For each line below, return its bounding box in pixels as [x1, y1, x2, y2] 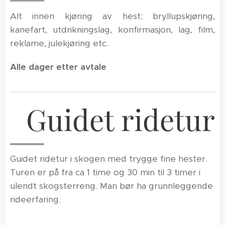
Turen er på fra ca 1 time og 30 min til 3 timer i [10, 167, 200, 178]
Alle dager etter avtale [10, 61, 106, 72]
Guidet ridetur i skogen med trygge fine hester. [10, 153, 207, 164]
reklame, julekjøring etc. [10, 38, 108, 49]
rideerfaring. [10, 194, 63, 205]
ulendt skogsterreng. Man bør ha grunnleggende [10, 180, 213, 191]
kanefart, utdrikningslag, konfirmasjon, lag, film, [10, 24, 215, 35]
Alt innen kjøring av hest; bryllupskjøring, [10, 11, 215, 22]
